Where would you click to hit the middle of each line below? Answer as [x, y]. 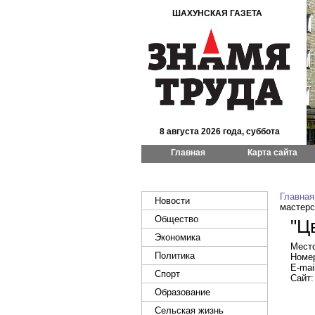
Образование [182, 292]
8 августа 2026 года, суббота [220, 131]
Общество [176, 219]
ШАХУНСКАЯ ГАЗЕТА [217, 13]
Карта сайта [272, 153]
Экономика [178, 237]
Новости [172, 201]
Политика [175, 256]
